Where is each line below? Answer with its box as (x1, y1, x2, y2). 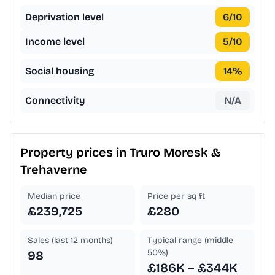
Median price (28, 191, 80, 202)
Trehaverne (20, 162, 87, 177)
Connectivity (25, 95, 85, 107)
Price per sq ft (147, 191, 205, 202)
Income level (25, 36, 85, 48)
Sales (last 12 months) (28, 235, 113, 246)
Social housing (25, 65, 95, 77)
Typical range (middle (147, 235, 233, 246)
